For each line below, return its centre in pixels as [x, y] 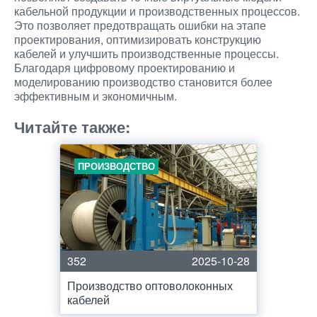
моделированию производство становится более [143, 82]
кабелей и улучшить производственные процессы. [146, 53]
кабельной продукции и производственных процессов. [157, 11]
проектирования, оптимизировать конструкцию [138, 39]
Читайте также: [72, 127]
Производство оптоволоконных [150, 286]
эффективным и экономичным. [96, 96]
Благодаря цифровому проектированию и [125, 68]
